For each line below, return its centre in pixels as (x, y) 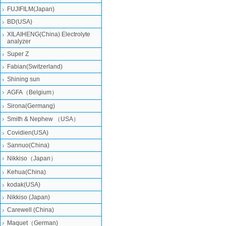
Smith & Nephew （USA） (43, 119)
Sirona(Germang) (31, 106)
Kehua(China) (26, 172)
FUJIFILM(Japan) (31, 9)
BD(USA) (20, 22)
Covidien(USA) (28, 133)
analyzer (19, 41)
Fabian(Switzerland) (35, 67)
